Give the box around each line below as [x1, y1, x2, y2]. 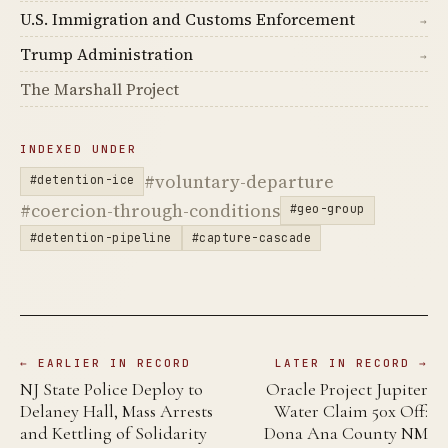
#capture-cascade [191, 230, 312, 246]
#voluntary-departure [144, 169, 335, 195]
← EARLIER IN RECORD [20, 356, 191, 371]
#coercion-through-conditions [20, 198, 280, 224]
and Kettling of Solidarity [20, 422, 207, 445]
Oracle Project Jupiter [266, 378, 428, 401]
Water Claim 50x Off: [274, 400, 428, 423]
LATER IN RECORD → [275, 356, 428, 371]
